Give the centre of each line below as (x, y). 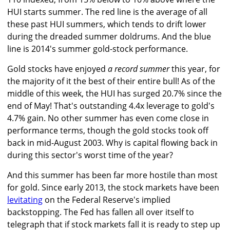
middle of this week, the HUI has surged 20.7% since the (114, 94)
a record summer (139, 69)
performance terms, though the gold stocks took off (108, 131)
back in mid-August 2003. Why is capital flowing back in (112, 143)
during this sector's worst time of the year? (90, 155)
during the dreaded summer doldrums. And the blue (109, 37)
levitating (25, 200)
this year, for (195, 69)
